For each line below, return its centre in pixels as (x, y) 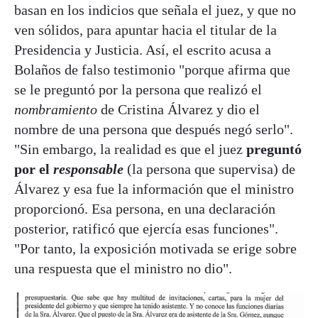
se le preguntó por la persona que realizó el (138, 89)
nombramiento (56, 109)
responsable (88, 169)
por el (34, 169)
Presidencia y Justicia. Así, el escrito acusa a (143, 49)
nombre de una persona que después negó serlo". (154, 129)
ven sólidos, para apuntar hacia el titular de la (146, 29)
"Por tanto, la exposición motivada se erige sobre (155, 248)
